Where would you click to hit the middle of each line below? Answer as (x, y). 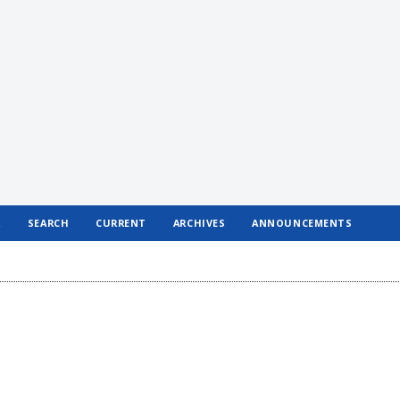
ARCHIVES (199, 223)
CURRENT (121, 223)
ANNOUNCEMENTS (302, 223)
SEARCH (48, 223)
